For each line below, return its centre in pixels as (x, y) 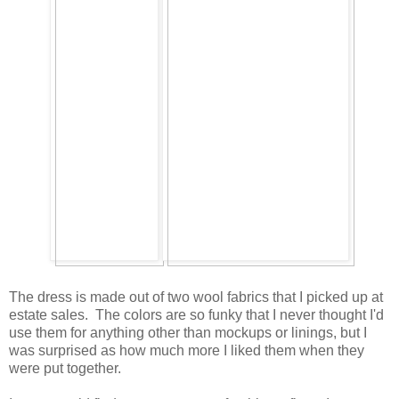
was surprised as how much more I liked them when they (187, 351)
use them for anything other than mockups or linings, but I (188, 333)
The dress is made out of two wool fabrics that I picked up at (196, 297)
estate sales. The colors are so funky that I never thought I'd (196, 315)
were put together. (69, 369)
